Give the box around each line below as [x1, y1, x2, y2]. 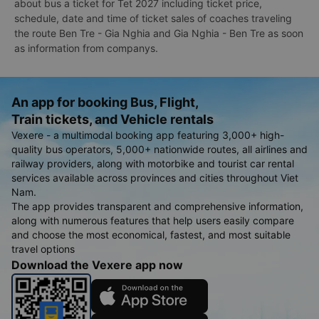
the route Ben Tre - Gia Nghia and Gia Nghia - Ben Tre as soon [14, 27, 303, 40]
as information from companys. [14, 42, 158, 55]
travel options [11, 243, 75, 256]
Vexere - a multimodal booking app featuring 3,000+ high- [11, 129, 284, 142]
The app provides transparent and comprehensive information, [11, 200, 303, 213]
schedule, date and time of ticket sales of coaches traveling [14, 12, 292, 25]
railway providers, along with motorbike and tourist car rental [11, 157, 294, 170]
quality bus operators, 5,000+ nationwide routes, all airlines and [11, 143, 308, 156]
